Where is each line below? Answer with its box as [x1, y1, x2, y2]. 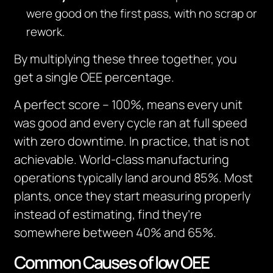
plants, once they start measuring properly [14, 188, 251, 204]
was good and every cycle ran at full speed [14, 115, 248, 131]
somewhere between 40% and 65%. [14, 224, 217, 241]
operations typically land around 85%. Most [14, 169, 253, 186]
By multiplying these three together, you [14, 51, 238, 67]
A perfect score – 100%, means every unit [14, 96, 243, 113]
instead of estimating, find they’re [14, 206, 202, 222]
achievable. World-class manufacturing [14, 151, 230, 168]
